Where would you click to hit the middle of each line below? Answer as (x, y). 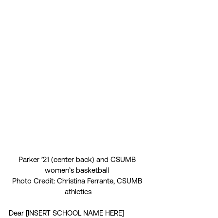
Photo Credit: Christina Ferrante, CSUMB (78, 181)
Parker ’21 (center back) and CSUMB (78, 160)
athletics (78, 192)
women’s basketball (78, 170)
